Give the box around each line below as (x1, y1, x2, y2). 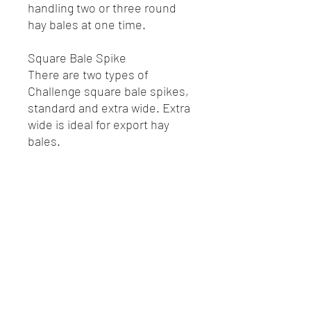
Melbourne (83, 244, 140, 258)
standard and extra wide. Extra (28, 100, 190, 115)
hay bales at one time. (28, 17, 146, 32)
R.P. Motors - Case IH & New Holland (17, 228, 205, 242)
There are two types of (28, 67, 149, 82)
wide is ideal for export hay (28, 117, 169, 132)
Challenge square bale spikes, (28, 83, 189, 99)
